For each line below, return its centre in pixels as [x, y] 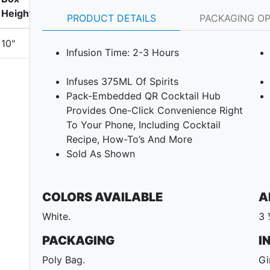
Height [17, 13]
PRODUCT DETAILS [111, 18]
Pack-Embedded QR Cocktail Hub [143, 96]
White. [56, 217]
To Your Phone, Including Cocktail [143, 125]
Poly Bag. [64, 260]
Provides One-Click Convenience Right [155, 111]
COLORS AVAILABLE [102, 197]
